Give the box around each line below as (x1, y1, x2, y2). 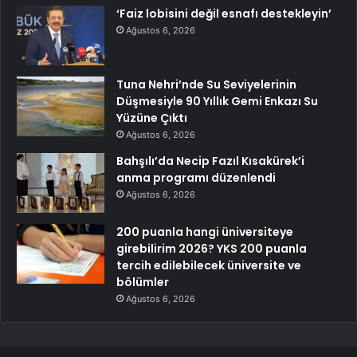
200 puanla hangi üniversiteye (116, 224, 293, 241)
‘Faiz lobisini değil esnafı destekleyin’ (116, 6, 331, 22)
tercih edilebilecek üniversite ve (116, 257, 301, 274)
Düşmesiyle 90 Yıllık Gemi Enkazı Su (116, 93, 318, 110)
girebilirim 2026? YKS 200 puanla (116, 241, 307, 257)
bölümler (116, 274, 169, 291)
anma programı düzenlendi (116, 170, 276, 186)
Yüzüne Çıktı (116, 110, 187, 127)
